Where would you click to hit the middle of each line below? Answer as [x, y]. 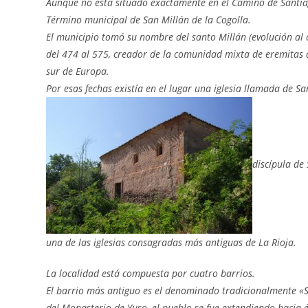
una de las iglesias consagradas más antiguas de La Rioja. [172, 242]
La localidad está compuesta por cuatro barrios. [151, 273]
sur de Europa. [78, 71]
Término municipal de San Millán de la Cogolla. [149, 20]
